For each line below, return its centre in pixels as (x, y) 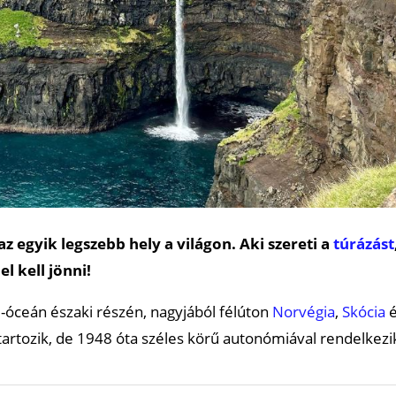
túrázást (364, 243)
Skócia (364, 311)
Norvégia (304, 311)
